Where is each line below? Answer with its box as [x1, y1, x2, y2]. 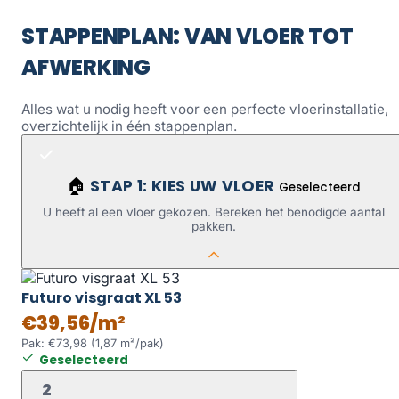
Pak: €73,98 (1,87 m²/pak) [21, 336, 164, 350]
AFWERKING [21, 52, 151, 82]
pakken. [191, 219, 236, 234]
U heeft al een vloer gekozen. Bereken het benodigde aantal [43, 205, 385, 220]
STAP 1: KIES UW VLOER [90, 175, 279, 197]
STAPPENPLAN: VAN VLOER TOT [21, 20, 354, 51]
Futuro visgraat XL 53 [21, 287, 182, 308]
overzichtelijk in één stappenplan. [21, 117, 237, 134]
